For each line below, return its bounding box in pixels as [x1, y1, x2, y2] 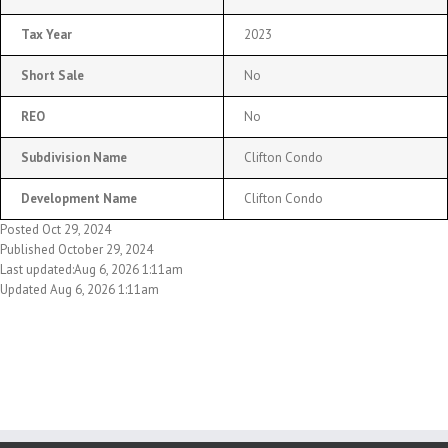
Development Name [21, 189, 137, 207]
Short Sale [21, 66, 84, 84]
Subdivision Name [21, 148, 127, 166]
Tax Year [21, 25, 72, 43]
